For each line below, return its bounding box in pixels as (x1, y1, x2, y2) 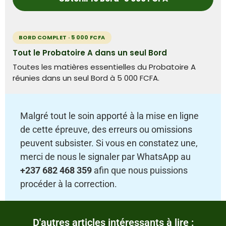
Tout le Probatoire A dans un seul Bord (13, 47, 167, 58)
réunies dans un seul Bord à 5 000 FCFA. (13, 72, 159, 83)
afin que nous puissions (92, 164, 188, 176)
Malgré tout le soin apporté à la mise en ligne (20, 110, 199, 121)
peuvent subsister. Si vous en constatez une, (20, 137, 198, 148)
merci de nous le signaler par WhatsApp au (20, 151, 191, 162)
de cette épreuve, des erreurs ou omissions (20, 124, 192, 135)
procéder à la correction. (20, 178, 117, 189)
